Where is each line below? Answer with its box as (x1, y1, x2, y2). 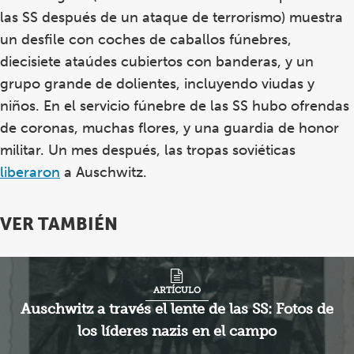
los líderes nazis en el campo (77, 322, 277, 340)
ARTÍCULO (153, 284, 201, 296)
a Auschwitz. (60, 163, 147, 181)
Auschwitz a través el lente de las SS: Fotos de (21, 299, 333, 318)
